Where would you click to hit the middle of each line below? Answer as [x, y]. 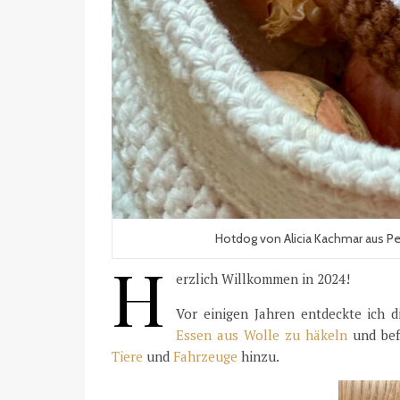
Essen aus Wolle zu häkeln [262, 335]
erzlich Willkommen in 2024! [263, 279]
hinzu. [258, 356]
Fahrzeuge [205, 356]
